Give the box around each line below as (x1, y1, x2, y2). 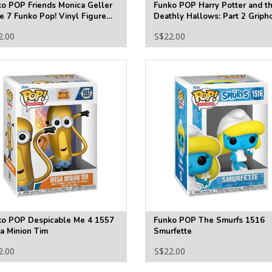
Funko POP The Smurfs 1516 (153, 215, 265, 226)
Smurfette (153, 226, 192, 237)
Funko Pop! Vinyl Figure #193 (153, 22, 268, 33)
